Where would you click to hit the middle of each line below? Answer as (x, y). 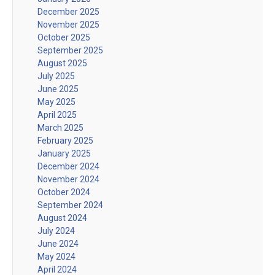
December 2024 (68, 166)
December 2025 (68, 11)
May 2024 (56, 256)
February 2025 (65, 140)
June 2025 (58, 89)
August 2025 (62, 63)
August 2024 (62, 218)
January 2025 (64, 153)
